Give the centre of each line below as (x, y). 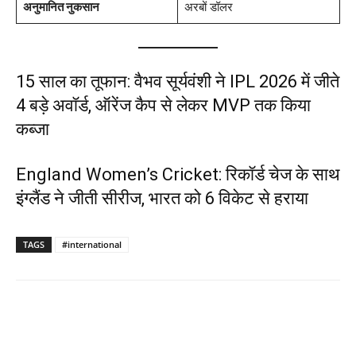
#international (92, 244)
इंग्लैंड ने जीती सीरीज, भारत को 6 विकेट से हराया (162, 198)
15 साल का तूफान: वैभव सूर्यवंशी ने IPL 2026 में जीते (178, 81)
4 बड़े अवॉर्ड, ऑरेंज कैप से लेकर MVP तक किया (163, 105)
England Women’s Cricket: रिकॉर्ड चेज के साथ (178, 174)
